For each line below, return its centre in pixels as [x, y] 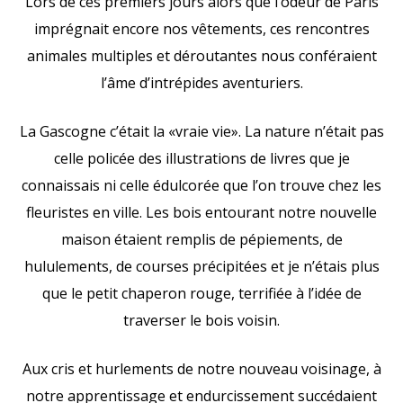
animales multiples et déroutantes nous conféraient [201, 55]
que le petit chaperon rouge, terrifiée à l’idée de [201, 293]
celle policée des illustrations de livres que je [201, 158]
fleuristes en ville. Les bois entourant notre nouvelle [201, 212]
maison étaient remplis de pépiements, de [201, 239]
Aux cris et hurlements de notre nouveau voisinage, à [201, 368]
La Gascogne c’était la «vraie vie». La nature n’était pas [201, 131]
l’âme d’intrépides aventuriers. [201, 82]
